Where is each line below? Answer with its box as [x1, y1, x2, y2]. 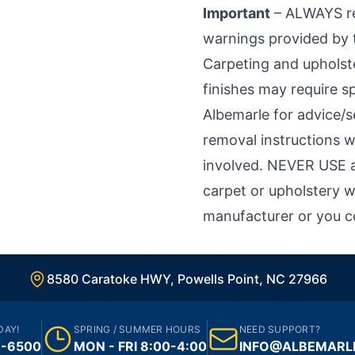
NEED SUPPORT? [239, 323, 321, 335]
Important [203, 5, 270, 21]
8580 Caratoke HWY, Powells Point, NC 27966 [47, 271, 327, 287]
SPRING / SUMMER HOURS [74, 323, 201, 335]
